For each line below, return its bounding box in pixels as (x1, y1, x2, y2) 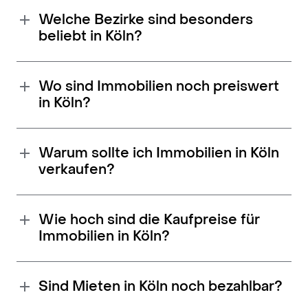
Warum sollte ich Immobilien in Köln (38, 144, 279, 163)
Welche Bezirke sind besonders (38, 11, 253, 30)
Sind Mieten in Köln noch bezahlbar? (38, 278, 283, 296)
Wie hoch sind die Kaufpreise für (38, 211, 260, 230)
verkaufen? (38, 161, 115, 179)
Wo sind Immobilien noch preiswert (38, 78, 279, 96)
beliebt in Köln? (38, 27, 142, 46)
